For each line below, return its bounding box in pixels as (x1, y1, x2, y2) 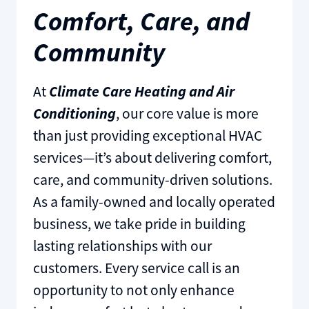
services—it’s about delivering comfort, (32, 148, 272, 168)
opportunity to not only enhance (32, 281, 235, 300)
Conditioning (32, 104, 116, 123)
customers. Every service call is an (32, 259, 240, 278)
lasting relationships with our (32, 237, 212, 256)
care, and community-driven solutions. (32, 170, 272, 190)
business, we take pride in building (32, 215, 246, 234)
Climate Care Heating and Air (48, 82, 235, 101)
